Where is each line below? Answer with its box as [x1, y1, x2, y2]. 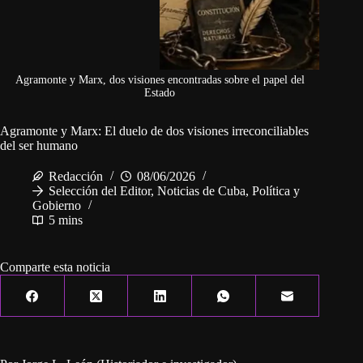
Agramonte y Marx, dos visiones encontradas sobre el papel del [15, 74, 305, 87]
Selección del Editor [49, 184, 151, 199]
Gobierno [32, 199, 81, 213]
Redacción [49, 169, 103, 184]
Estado [144, 87, 176, 100]
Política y [252, 184, 300, 199]
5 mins [49, 213, 83, 228]
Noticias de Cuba [157, 184, 246, 199]
